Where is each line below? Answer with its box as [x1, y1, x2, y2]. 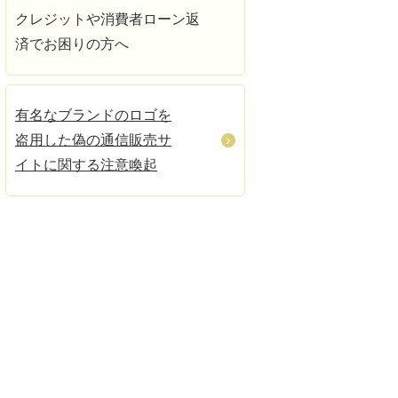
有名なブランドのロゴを [15, 107, 171, 123]
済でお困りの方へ [15, 36, 129, 52]
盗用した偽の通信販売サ [15, 132, 171, 147]
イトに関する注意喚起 [15, 157, 157, 172]
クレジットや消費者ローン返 [15, 12, 200, 27]
